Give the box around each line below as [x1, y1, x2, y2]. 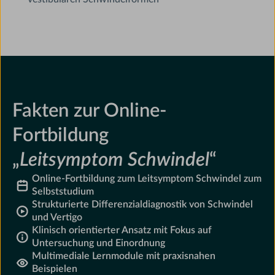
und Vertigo [32, 212, 83, 223]
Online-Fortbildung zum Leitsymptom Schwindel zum [32, 174, 262, 184]
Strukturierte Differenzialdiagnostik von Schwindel [32, 199, 254, 210]
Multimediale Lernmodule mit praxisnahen [32, 251, 216, 261]
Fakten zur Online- [12, 101, 168, 121]
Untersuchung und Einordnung [32, 238, 166, 249]
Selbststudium [32, 187, 95, 197]
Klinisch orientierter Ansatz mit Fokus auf [32, 225, 212, 236]
